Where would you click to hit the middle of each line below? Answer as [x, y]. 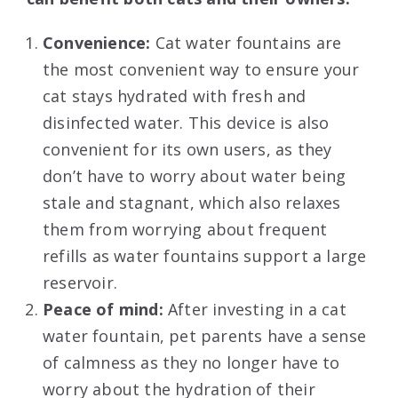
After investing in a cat [255, 310]
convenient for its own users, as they [187, 150]
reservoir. [80, 283]
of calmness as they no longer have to [191, 363]
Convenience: [99, 43]
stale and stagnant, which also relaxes [192, 203]
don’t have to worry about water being [195, 176]
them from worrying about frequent [185, 230]
